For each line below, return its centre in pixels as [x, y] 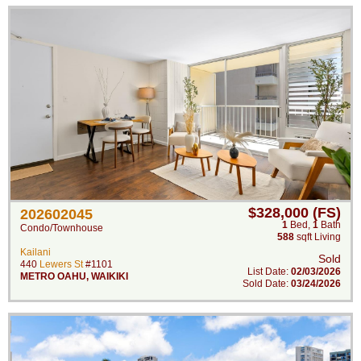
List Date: [269, 272]
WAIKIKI [110, 276]
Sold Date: [267, 284]
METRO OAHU [53, 276]
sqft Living [317, 237]
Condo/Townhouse [62, 228]
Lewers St [61, 264]
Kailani [35, 252]
